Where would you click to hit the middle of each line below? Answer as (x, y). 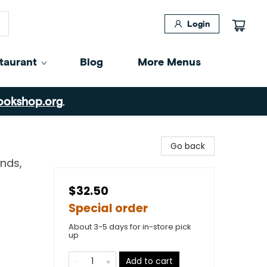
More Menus (169, 61)
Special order (108, 208)
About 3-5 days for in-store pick (130, 227)
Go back (188, 146)
